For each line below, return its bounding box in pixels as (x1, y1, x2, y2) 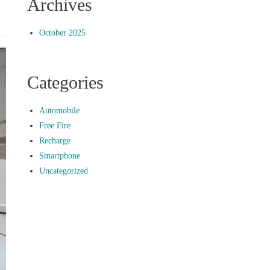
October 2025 (39, 28, 86, 37)
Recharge (39, 136, 71, 145)
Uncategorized (39, 166, 89, 175)
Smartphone (39, 151, 81, 160)
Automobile (39, 106, 80, 115)
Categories (27, 72, 104, 92)
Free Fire (39, 121, 71, 130)
